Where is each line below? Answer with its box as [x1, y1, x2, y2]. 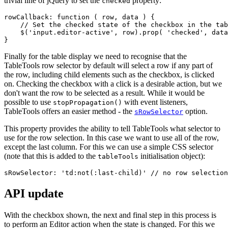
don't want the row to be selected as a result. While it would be [4, 89, 205, 98]
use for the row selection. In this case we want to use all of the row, [4, 133, 219, 142]
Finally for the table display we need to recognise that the [4, 52, 187, 61]
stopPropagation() [53, 99, 122, 107]
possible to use [4, 98, 53, 107]
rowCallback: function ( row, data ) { [4, 13, 155, 21]
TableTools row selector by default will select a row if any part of [4, 61, 213, 70]
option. [183, 107, 208, 116]
